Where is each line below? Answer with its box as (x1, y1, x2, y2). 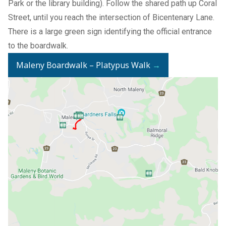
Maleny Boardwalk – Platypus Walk (16, 59, 150, 71)
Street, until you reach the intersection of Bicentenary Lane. (8, 12, 214, 22)
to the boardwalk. (8, 40, 68, 50)
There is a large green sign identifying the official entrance (8, 26, 212, 36)
